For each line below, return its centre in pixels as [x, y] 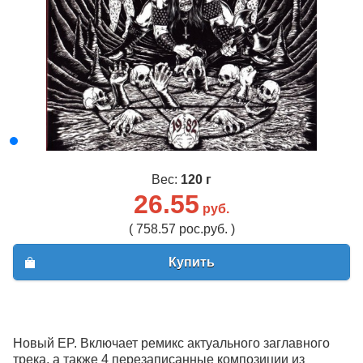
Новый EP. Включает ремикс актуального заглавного [171, 343]
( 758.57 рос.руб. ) [181, 229]
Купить [191, 262]
